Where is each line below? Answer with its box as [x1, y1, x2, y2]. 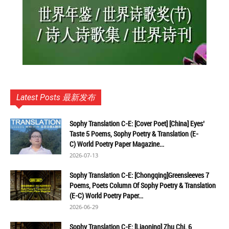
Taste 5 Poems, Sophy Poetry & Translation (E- [70, 129, 198, 139]
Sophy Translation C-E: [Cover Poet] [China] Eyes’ [70, 119, 204, 128]
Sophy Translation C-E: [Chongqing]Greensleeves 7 [70, 170, 209, 180]
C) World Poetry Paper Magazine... [70, 139, 164, 149]
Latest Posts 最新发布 [16, 93, 95, 102]
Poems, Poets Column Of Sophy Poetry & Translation [70, 180, 216, 190]
